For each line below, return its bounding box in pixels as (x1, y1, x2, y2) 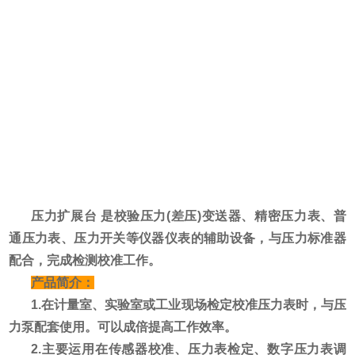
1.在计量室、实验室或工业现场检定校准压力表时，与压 (31, 298, 346, 312)
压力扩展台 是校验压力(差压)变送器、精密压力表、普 (31, 209, 346, 223)
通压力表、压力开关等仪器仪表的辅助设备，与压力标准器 (9, 231, 346, 246)
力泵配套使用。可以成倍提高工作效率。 (9, 320, 238, 334)
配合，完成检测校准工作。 (9, 254, 162, 268)
